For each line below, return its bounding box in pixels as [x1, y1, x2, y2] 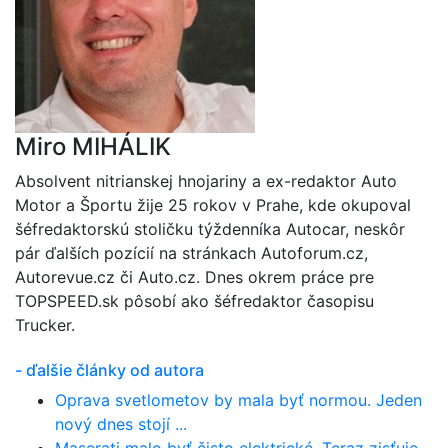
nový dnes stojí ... [55, 414, 187, 434]
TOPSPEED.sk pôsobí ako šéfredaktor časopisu [15, 291, 374, 311]
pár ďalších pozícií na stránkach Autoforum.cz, [15, 243, 368, 263]
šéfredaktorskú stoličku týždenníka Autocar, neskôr [15, 219, 405, 239]
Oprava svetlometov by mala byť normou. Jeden [55, 390, 422, 410]
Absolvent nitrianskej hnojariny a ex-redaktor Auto [15, 171, 397, 191]
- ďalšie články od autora [15, 360, 204, 380]
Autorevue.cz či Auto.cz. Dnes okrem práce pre [15, 267, 374, 287]
